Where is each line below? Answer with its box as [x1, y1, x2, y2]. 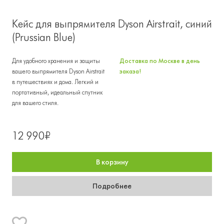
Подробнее [92, 181, 131, 190]
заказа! [119, 67, 141, 75]
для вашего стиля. [12, 99, 58, 106]
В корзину [96, 157, 128, 166]
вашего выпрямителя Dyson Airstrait [12, 67, 104, 75]
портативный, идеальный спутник [12, 88, 103, 96]
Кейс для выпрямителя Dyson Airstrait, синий [12, 17, 212, 30]
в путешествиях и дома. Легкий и [12, 78, 98, 85]
